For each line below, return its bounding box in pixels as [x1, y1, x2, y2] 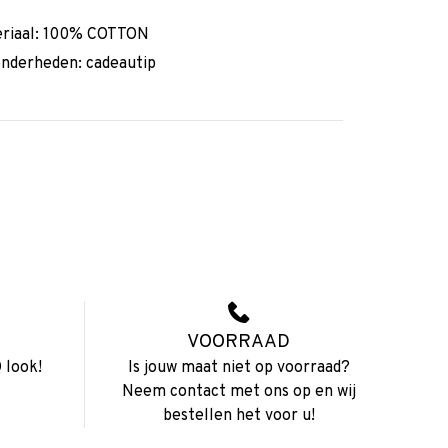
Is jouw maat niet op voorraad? [127, 358, 350, 379]
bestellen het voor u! [162, 406, 315, 427]
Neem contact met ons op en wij [121, 382, 356, 403]
